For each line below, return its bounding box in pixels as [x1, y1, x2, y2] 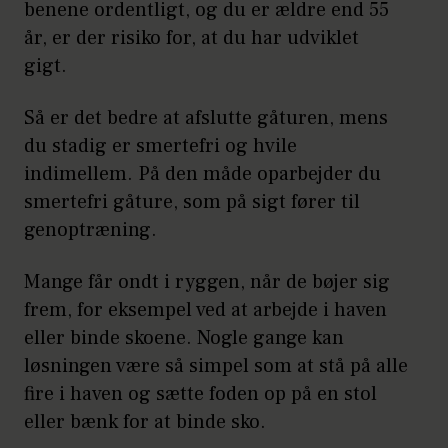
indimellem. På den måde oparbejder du [24, 161, 381, 188]
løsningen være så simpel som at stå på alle [24, 353, 408, 380]
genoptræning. [24, 217, 157, 244]
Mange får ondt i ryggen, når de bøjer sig [24, 269, 390, 296]
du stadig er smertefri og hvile [24, 133, 297, 160]
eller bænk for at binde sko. [24, 409, 266, 436]
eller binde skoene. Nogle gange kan [24, 325, 344, 352]
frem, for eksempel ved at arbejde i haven [24, 297, 387, 324]
